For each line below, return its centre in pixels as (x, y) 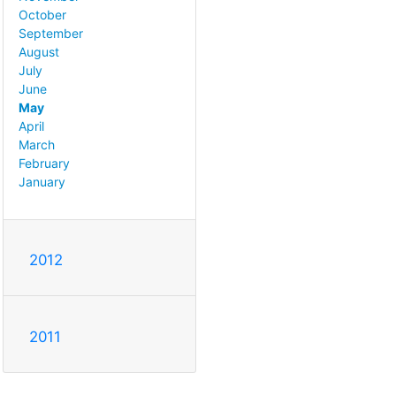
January (42, 182)
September (51, 34)
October (42, 15)
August (39, 52)
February (44, 164)
